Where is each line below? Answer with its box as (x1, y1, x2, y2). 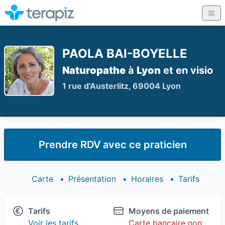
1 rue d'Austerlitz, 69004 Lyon (62, 81, 181, 91)
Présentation (68, 174, 116, 184)
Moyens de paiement (129, 206, 209, 216)
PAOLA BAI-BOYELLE (62, 46, 187, 61)
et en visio (161, 64, 213, 76)
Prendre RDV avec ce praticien (38, 139, 187, 151)
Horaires (131, 174, 163, 184)
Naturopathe (62, 64, 126, 76)
